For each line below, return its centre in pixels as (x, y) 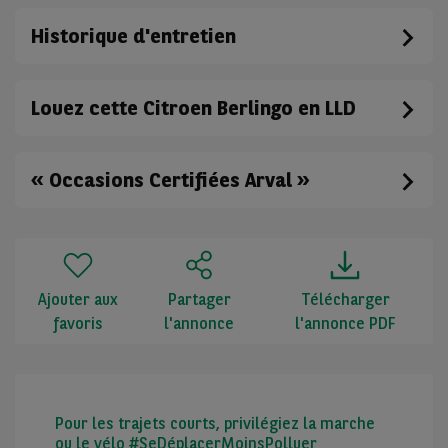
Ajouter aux (78, 300)
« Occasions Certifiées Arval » (170, 180)
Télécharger (345, 300)
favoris (78, 324)
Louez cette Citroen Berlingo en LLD (193, 108)
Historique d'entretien (133, 36)
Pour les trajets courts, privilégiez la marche (215, 424)
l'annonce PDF (345, 324)
